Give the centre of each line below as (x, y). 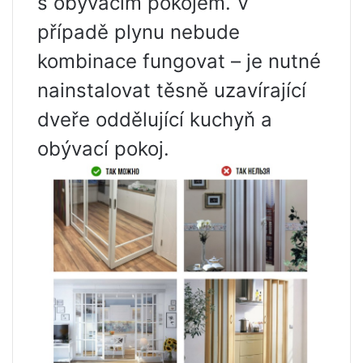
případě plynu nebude (139, 32)
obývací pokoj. (103, 148)
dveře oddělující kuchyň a (155, 119)
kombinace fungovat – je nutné (179, 61)
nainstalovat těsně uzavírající (172, 90)
